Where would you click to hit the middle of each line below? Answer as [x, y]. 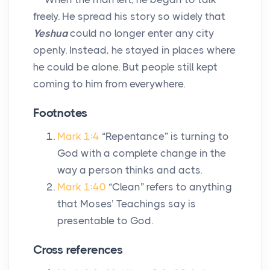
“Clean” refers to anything [170, 187]
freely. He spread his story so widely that [129, 17]
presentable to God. [105, 221]
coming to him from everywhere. [109, 84]
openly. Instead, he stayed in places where [134, 50]
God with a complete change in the [142, 153]
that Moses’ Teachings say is [127, 204]
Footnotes [61, 113]
